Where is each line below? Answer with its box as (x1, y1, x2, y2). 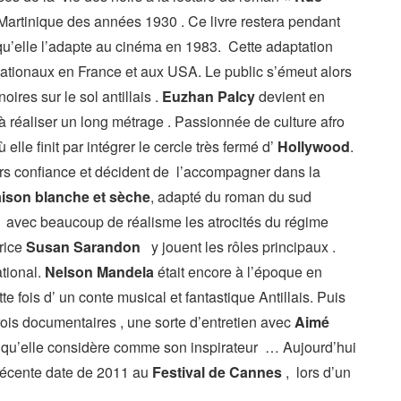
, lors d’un (282, 362, 351, 382)
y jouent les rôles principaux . (141, 236, 336, 257)
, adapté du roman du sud (150, 186, 311, 207)
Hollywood (277, 136, 350, 157)
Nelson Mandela (41, 261, 154, 282)
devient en (255, 86, 325, 107)
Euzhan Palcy (162, 86, 255, 107)
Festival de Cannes (152, 362, 282, 382)
